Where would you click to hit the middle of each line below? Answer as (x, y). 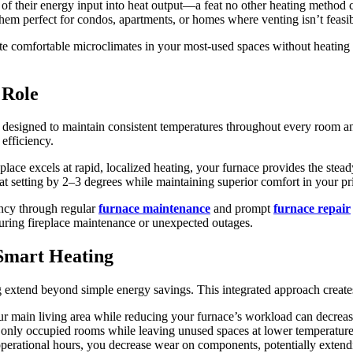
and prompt (242, 209)
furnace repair (312, 209)
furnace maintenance (154, 209)
